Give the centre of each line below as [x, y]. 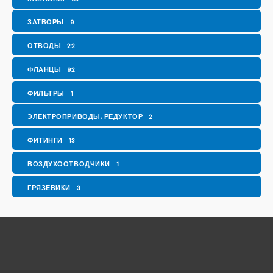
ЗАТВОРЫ [46, 22]
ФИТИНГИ [45, 140]
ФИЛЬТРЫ [46, 93]
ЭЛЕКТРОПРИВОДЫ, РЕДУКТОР [85, 117]
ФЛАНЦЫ [44, 69]
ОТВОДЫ [44, 46]
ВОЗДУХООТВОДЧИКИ [69, 164]
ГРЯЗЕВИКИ [49, 187]
